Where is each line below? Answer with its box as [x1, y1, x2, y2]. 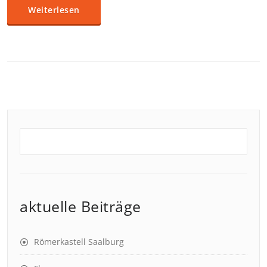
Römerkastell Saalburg [34, 236, 124, 247]
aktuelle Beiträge [20, 196, 141, 216]
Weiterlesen [28, 4, 80, 15]
